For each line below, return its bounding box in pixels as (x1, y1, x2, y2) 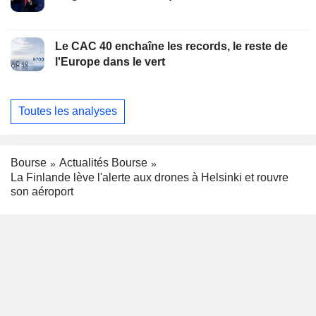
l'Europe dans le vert (55, 55, 165, 68)
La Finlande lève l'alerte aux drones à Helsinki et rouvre (11, 171, 288, 183)
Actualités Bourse (59, 156, 147, 169)
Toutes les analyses (18, 105, 117, 118)
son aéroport (11, 185, 73, 197)
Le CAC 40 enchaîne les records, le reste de (55, 39, 288, 52)
